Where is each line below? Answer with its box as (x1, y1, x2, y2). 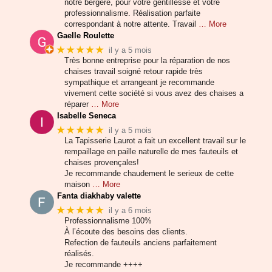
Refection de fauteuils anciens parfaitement (64, 238, 217, 248)
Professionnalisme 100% (64, 216, 152, 226)
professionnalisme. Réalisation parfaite (64, 8, 200, 18)
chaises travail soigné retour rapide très (64, 67, 203, 76)
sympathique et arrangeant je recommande (64, 78, 214, 87)
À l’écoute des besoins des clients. (64, 227, 188, 237)
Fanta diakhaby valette (57, 191, 141, 201)
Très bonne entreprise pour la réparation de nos (64, 56, 230, 66)
